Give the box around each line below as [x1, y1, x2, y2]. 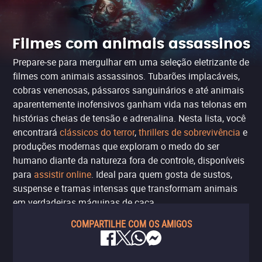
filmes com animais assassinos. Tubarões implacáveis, [13, 70, 240, 82]
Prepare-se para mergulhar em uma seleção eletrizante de [13, 56, 249, 68]
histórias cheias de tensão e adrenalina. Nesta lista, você [13, 112, 246, 125]
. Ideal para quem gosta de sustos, [91, 168, 232, 181]
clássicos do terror [60, 126, 135, 139]
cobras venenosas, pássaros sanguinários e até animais [13, 84, 244, 96]
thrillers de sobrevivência [139, 126, 240, 139]
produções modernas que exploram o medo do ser [13, 140, 219, 153]
